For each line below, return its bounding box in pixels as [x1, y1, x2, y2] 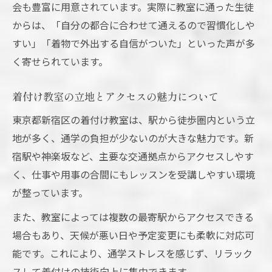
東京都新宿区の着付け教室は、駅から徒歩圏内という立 [12, 112, 255, 127]
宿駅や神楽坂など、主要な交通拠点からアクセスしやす [12, 149, 254, 164]
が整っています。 [12, 185, 88, 200]
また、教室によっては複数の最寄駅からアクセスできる [12, 209, 254, 225]
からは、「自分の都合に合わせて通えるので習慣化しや [12, 18, 255, 33]
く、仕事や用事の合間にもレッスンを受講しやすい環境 [12, 167, 255, 182]
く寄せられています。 [12, 54, 108, 69]
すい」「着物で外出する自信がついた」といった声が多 [12, 36, 255, 51]
